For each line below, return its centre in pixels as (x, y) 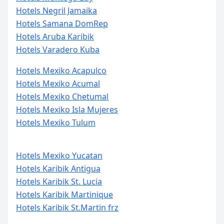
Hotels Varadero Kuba (58, 49)
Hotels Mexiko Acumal (58, 83)
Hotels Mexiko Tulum (56, 122)
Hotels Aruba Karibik (55, 36)
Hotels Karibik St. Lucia (59, 181)
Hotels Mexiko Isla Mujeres (67, 109)
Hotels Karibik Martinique (64, 194)
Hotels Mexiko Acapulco (61, 70)
